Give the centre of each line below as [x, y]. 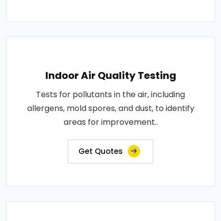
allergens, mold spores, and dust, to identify [110, 108]
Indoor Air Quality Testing [110, 75]
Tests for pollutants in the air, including [110, 94]
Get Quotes [101, 151]
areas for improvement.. [110, 122]
